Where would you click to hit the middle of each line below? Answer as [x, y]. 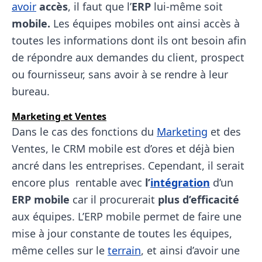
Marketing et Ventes [59, 116]
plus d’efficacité [199, 199]
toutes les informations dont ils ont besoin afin [129, 40]
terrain [124, 250]
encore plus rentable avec [78, 182]
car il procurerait [114, 199]
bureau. [31, 91]
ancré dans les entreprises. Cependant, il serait [128, 166]
